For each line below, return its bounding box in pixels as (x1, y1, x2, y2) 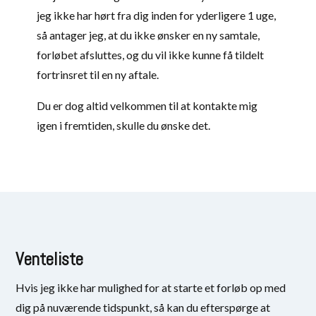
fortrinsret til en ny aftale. (37, 67, 159, 81)
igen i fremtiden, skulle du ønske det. (37, 118, 211, 132)
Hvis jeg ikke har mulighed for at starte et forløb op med (16, 280, 286, 294)
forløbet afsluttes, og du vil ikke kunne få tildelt (37, 47, 265, 61)
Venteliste (16, 248, 84, 270)
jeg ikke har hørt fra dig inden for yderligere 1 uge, (37, 8, 276, 22)
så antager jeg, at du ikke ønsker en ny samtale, (37, 28, 260, 42)
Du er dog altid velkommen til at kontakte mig (37, 98, 258, 112)
